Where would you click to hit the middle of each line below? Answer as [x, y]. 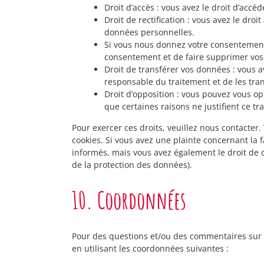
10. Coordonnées [129, 200]
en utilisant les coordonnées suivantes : [150, 248]
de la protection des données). [132, 165]
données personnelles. [149, 32]
